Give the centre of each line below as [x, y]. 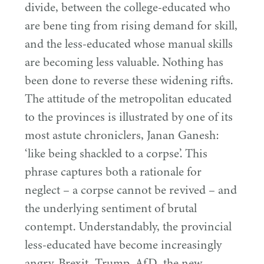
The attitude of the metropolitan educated [128, 99]
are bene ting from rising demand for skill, [131, 26]
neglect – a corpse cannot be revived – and [131, 190]
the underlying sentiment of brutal [111, 208]
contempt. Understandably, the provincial [128, 227]
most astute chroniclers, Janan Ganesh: [123, 135]
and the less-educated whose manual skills [129, 44]
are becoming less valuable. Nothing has [124, 62]
